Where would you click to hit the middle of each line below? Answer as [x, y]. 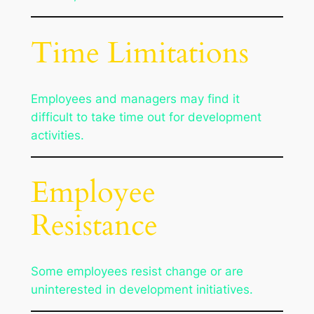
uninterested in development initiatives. [142, 290]
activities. [57, 135]
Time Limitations [139, 53]
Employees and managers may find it [135, 98]
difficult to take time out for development [146, 117]
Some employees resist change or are [137, 272]
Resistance [94, 226]
